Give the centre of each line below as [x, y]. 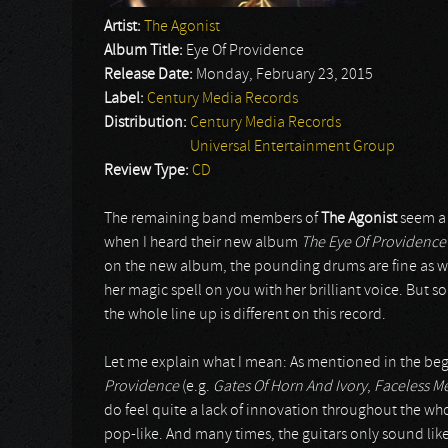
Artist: [124, 27]
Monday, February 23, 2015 [284, 75]
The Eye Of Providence [373, 243]
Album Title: [145, 51]
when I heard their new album [202, 243]
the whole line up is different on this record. [245, 315]
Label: [125, 99]
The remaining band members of [212, 219]
